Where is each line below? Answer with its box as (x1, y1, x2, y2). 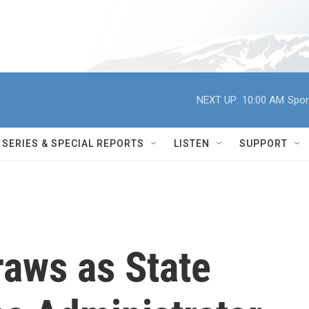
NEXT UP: (197, 93, 239, 106)
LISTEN (174, 138, 210, 149)
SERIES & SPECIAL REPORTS (2, 138, 144, 149)
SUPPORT (239, 138, 288, 149)
